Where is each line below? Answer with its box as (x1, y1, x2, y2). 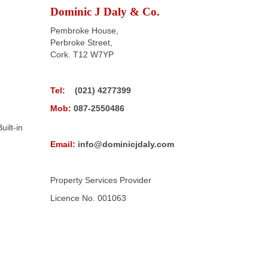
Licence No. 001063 (50, 193, 126, 203)
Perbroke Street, (50, 38, 112, 47)
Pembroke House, (50, 26, 118, 35)
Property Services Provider (50, 175, 151, 185)
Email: (50, 139, 75, 149)
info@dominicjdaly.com (75, 139, 174, 149)
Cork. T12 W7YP (50, 50, 114, 59)
